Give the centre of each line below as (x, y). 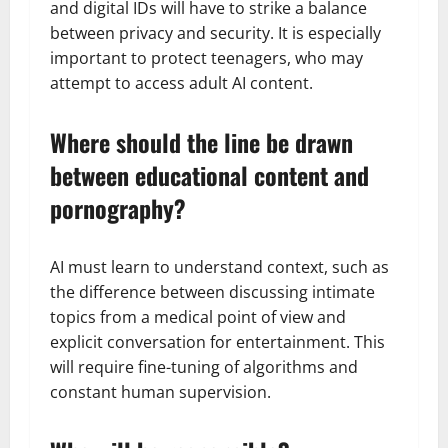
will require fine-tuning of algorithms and (204, 366)
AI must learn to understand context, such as (219, 266)
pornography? (118, 207)
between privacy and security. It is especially (215, 32)
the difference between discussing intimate (212, 291)
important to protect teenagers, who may (206, 57)
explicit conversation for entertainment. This (217, 341)
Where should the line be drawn (201, 141)
